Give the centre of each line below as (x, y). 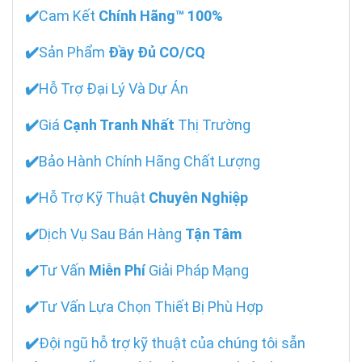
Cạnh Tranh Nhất (119, 125)
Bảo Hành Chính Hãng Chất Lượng (149, 162)
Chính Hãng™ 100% (161, 16)
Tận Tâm (213, 234)
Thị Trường (213, 125)
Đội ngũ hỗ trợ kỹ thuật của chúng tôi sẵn (172, 343)
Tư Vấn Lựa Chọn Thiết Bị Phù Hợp (151, 307)
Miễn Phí (117, 271)
